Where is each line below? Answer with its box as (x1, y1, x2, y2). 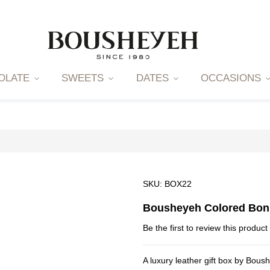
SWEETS (61, 72, 104, 84)
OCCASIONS (201, 72, 262, 84)
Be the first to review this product (143, 223, 268, 233)
